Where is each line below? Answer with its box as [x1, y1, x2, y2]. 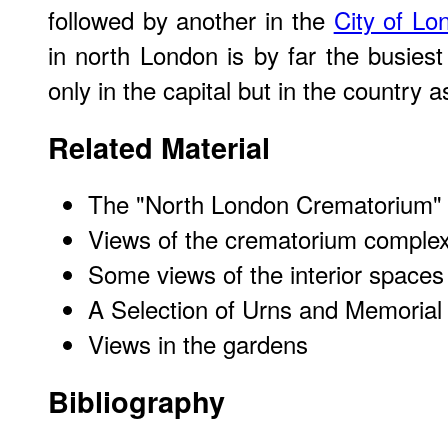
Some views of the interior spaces [88, 256, 444, 292]
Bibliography [48, 381, 225, 423]
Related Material [48, 126, 270, 168]
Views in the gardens [88, 326, 308, 362]
